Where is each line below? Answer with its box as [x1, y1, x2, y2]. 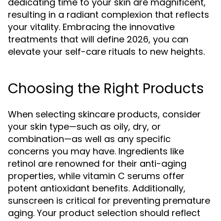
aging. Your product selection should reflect [8, 207, 200, 219]
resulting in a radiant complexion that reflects [8, 8, 209, 21]
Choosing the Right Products [8, 79, 204, 98]
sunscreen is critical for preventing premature [8, 194, 210, 207]
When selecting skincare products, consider [8, 108, 201, 120]
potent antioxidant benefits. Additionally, [8, 182, 185, 194]
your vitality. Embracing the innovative [8, 21, 175, 33]
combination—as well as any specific [8, 133, 171, 145]
